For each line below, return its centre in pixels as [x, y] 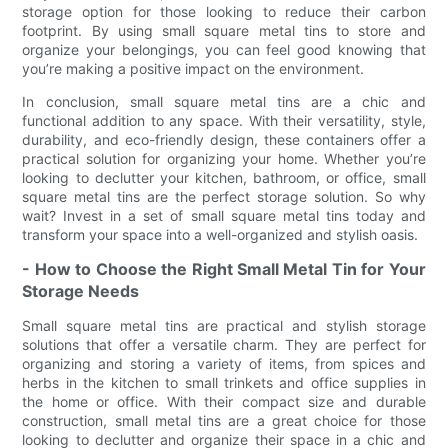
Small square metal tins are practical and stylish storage [224, 325]
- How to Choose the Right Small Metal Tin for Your [224, 268]
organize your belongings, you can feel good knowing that [224, 49]
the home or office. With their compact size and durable [224, 401]
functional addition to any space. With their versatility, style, [224, 120]
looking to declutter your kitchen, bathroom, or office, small [224, 177]
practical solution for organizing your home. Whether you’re [224, 158]
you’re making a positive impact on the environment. [193, 68]
